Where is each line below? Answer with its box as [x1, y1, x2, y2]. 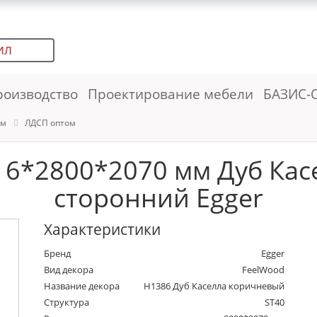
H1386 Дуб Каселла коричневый [144, 279, 285, 293]
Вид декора [44, 263, 94, 277]
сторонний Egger [54, 180, 263, 216]
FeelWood [242, 263, 285, 277]
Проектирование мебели [87, 84, 253, 103]
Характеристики [44, 219, 161, 240]
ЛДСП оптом [25, 117, 76, 129]
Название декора [44, 279, 120, 293]
